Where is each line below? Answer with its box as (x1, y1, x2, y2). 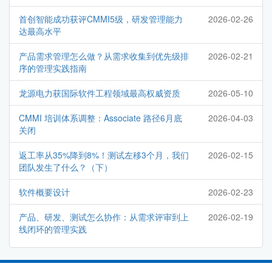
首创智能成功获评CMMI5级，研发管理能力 (19, 13, 183, 25)
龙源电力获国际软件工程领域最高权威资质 (19, 87, 180, 100)
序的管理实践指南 (19, 62, 87, 75)
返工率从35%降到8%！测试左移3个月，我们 (19, 149, 189, 161)
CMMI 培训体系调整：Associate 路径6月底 (19, 112, 182, 124)
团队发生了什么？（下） (19, 161, 112, 174)
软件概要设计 (19, 186, 70, 199)
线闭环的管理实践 (19, 223, 87, 236)
